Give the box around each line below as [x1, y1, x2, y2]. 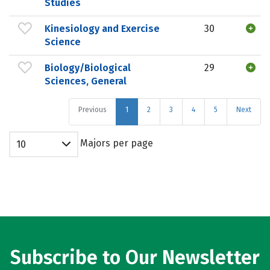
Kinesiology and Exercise [45, 22, 160, 34]
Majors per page [80, 137, 153, 149]
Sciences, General [45, 75, 127, 87]
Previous [78, 105, 107, 114]
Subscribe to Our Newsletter [10, 246, 260, 269]
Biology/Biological [45, 61, 131, 74]
